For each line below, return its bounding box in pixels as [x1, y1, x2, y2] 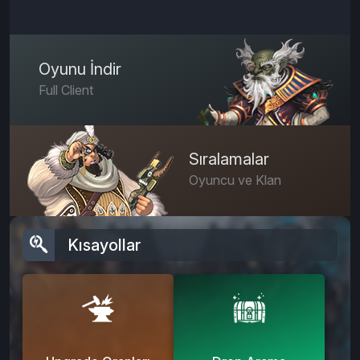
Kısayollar [67, 235, 141, 255]
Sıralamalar [188, 149, 269, 169]
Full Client [39, 81, 93, 98]
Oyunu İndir [39, 59, 121, 79]
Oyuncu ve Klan [188, 171, 281, 188]
